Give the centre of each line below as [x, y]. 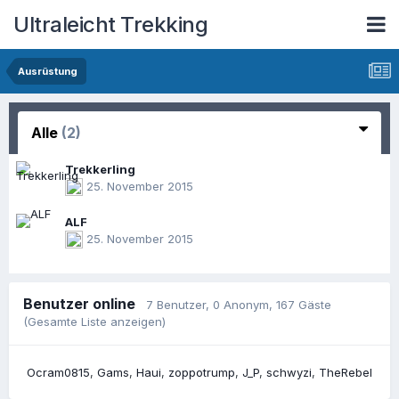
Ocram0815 [58, 372]
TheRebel [346, 372]
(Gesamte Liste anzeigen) [94, 322]
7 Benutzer [176, 305]
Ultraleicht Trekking [110, 24]
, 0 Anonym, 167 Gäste [269, 305]
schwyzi [289, 372]
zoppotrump [202, 372]
